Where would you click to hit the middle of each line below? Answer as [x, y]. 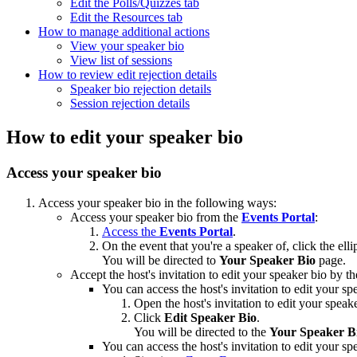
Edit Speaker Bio [210, 318]
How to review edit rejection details [127, 74]
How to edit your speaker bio [125, 137]
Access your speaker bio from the [156, 218]
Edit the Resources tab [126, 17]
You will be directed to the [202, 332]
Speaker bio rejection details [141, 88]
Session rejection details [130, 103]
